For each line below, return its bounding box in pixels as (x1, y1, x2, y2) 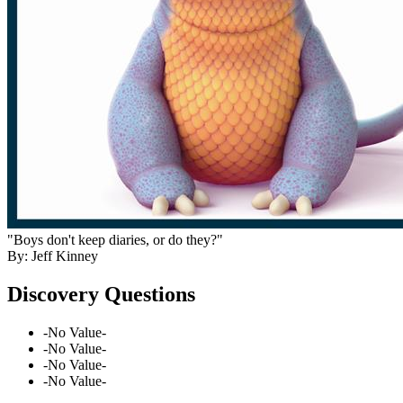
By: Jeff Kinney (7, 247, 98, 264)
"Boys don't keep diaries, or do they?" (7, 231, 223, 247)
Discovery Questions (7, 282, 195, 306)
